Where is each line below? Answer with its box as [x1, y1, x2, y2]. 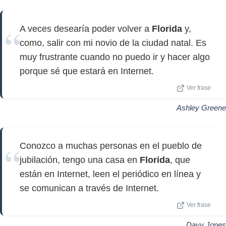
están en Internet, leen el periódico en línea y [20, 169, 201, 179]
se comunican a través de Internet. [20, 183, 159, 193]
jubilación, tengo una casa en [20, 155, 140, 165]
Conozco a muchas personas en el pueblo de [20, 141, 202, 151]
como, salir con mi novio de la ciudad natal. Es [20, 38, 206, 48]
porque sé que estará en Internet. [20, 66, 154, 76]
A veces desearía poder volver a [20, 24, 152, 34]
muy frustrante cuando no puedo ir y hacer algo [20, 52, 210, 62]
